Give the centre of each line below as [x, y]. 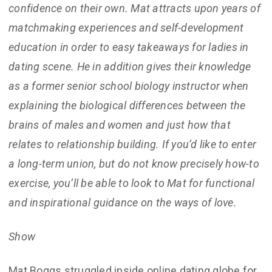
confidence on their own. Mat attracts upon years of [134, 8]
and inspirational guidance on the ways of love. [123, 202]
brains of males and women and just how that [120, 125]
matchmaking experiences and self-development [126, 28]
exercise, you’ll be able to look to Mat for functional [132, 183]
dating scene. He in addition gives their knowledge [130, 66]
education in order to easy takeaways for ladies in [129, 47]
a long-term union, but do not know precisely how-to [134, 164]
